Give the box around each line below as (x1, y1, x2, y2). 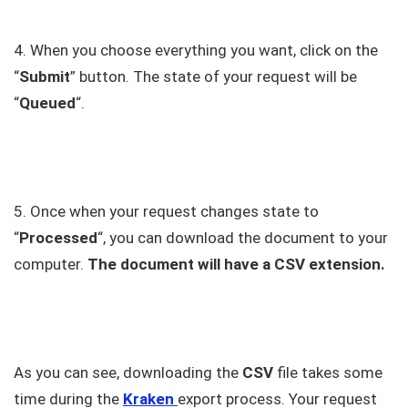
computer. (14, 254, 87, 273)
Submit (19, 66, 70, 86)
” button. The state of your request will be (70, 66, 357, 86)
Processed (19, 228, 97, 247)
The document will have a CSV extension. (87, 254, 385, 273)
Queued (19, 93, 76, 112)
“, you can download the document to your (97, 228, 388, 247)
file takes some (277, 362, 382, 382)
